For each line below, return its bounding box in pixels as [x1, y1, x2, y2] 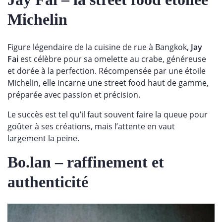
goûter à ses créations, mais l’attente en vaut [7, 121, 175, 132]
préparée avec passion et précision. [7, 89, 142, 101]
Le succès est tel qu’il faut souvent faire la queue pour [7, 109, 208, 120]
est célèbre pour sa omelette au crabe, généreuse [18, 54, 206, 65]
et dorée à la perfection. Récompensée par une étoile [7, 65, 206, 77]
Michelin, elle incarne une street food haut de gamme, [7, 77, 209, 89]
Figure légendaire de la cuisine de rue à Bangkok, [7, 42, 191, 53]
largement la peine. [7, 133, 81, 144]
